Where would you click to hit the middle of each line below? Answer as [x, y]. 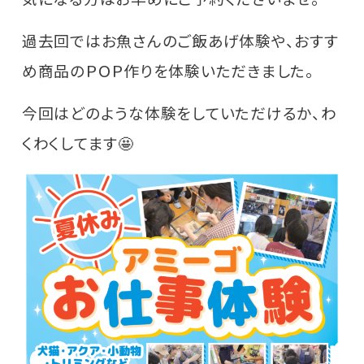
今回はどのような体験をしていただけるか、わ [179, 112]
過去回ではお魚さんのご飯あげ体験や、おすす [180, 40]
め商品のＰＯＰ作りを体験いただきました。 [168, 70]
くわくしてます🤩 [78, 142]
